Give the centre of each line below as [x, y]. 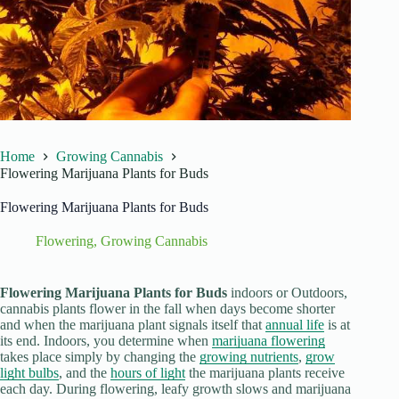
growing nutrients [249, 356]
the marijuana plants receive [265, 372]
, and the [85, 372]
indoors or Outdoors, [287, 292]
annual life [295, 324]
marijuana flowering [269, 340]
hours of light [148, 372]
